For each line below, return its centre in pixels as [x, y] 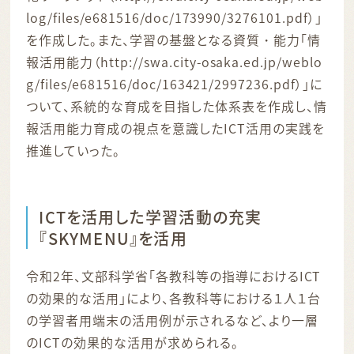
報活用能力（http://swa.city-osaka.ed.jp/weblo [174, 61]
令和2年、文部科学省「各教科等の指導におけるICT [174, 275]
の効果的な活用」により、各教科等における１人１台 [173, 298]
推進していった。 [73, 150]
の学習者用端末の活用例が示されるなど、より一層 [172, 320]
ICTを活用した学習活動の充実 [151, 217]
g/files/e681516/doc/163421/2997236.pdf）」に [174, 83]
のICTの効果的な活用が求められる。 [132, 342]
